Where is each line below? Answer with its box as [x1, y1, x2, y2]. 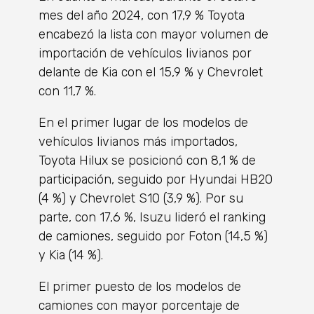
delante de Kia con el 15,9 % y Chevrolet [39, 64, 263, 81]
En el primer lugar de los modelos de [39, 115, 248, 131]
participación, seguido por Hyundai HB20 [39, 172, 273, 188]
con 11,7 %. [39, 83, 96, 100]
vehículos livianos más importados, [39, 134, 238, 150]
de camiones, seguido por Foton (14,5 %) [39, 228, 268, 245]
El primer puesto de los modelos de [39, 279, 241, 295]
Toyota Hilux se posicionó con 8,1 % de [39, 153, 256, 169]
